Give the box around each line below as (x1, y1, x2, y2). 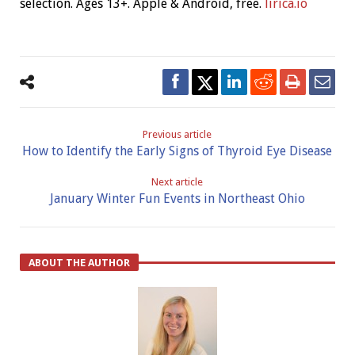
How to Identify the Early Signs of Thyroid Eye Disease (22, 143, 333, 159)
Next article (151, 176, 204, 189)
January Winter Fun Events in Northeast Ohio (49, 191, 305, 207)
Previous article (143, 128, 212, 141)
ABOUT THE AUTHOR (28, 257, 130, 269)
